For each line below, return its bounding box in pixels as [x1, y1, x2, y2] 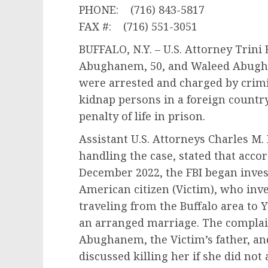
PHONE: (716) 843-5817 [79, 2, 205, 17]
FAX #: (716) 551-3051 [79, 19, 197, 33]
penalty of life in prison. [79, 109, 208, 123]
